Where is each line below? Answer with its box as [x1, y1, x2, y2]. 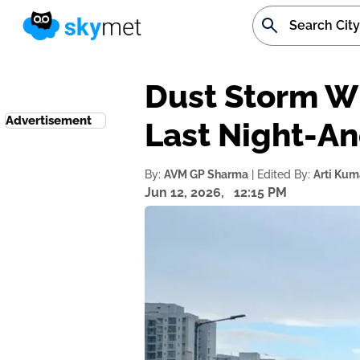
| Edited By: [248, 167, 314, 181]
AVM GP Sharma [164, 167, 249, 181]
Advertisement [6, 113, 92, 128]
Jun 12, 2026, [145, 184, 228, 200]
